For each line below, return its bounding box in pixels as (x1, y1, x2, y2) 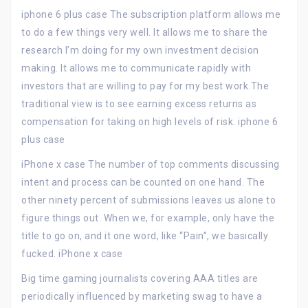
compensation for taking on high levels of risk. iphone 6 (21, 116, 278, 127)
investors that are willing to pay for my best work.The (21, 80, 269, 91)
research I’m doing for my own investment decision (21, 45, 259, 56)
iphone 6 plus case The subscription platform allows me (21, 9, 280, 20)
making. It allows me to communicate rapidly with (21, 63, 251, 74)
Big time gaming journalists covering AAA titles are (21, 273, 258, 284)
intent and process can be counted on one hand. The (21, 177, 265, 188)
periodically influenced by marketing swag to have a (21, 291, 263, 302)
